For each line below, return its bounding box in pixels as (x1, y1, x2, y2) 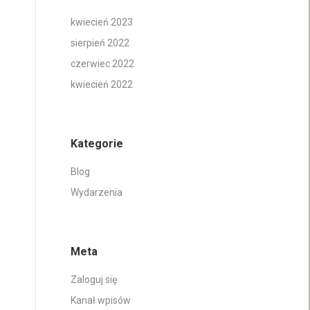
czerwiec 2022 (71, 58, 134, 69)
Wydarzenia (71, 187, 122, 198)
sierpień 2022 (71, 37, 129, 48)
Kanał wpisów (71, 295, 131, 306)
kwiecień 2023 (71, 17, 133, 28)
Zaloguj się (71, 274, 117, 285)
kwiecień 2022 (71, 79, 133, 90)
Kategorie (71, 137, 123, 150)
